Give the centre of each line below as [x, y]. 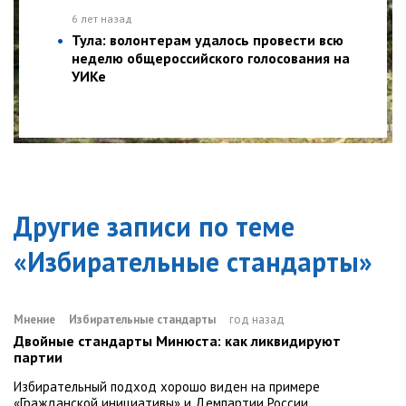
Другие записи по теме [154, 226]
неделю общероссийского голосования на [211, 58]
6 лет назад [102, 18]
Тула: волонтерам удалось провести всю [208, 39]
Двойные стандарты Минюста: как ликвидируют [177, 340]
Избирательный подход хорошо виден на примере [167, 386]
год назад [257, 319]
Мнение [34, 319]
